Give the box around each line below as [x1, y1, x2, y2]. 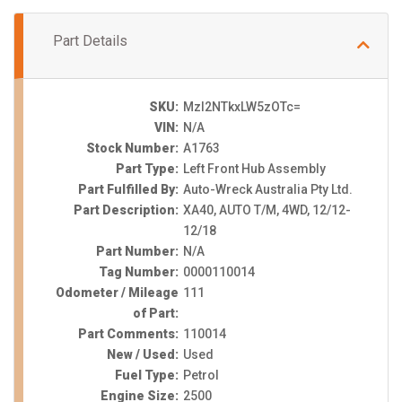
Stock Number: [85, 141, 179, 156]
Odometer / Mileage [55, 285, 179, 301]
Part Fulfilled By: [77, 182, 179, 197]
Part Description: [73, 203, 179, 218]
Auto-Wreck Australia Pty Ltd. [182, 182, 353, 197]
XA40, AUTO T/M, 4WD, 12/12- [182, 203, 351, 218]
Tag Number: [98, 265, 179, 280]
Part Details [53, 32, 127, 50]
